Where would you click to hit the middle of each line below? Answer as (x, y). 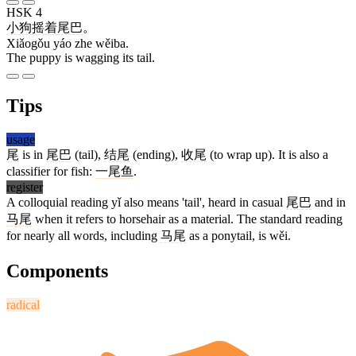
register (25, 188)
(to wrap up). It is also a (267, 155)
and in (329, 203)
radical (23, 304)
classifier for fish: (51, 172)
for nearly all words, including (83, 236)
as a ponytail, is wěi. (238, 236)
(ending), (155, 155)
